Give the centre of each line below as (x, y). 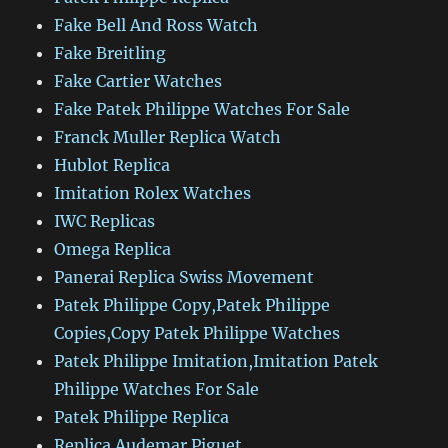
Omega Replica (113, 249)
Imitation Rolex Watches (153, 193)
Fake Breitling (110, 53)
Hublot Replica (112, 165)
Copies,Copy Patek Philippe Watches (197, 333)
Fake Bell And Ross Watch (156, 25)
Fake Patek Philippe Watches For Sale (202, 109)
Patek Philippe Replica (142, 417)
